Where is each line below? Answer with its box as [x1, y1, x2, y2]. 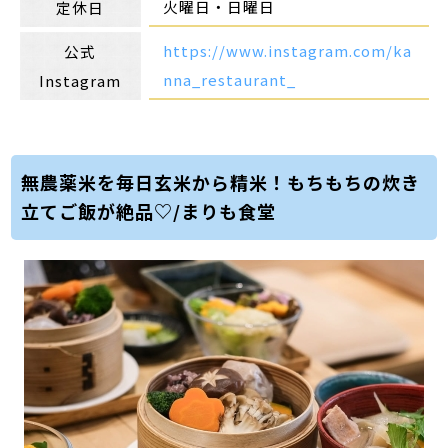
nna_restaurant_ [163, 68, 297, 90]
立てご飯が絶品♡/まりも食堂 [21, 198, 277, 225]
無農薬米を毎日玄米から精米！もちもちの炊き [21, 169, 421, 196]
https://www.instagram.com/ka [163, 39, 413, 61]
